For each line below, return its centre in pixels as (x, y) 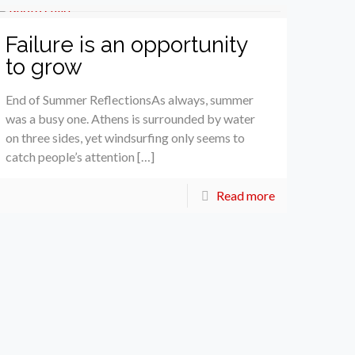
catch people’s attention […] (80, 156)
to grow (44, 67)
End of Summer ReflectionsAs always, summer (130, 99)
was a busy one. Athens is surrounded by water (131, 118)
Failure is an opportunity (127, 44)
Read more (245, 195)
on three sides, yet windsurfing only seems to (126, 137)
